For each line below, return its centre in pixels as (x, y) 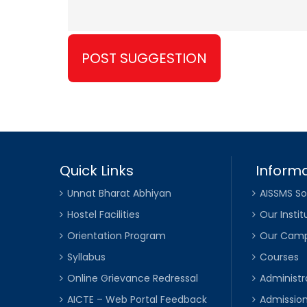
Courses (279, 257)
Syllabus (86, 257)
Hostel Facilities (103, 215)
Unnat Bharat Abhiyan (119, 194)
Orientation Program (116, 236)
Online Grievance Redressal (133, 279)
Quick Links (97, 171)
